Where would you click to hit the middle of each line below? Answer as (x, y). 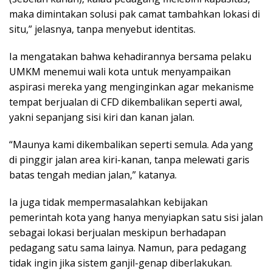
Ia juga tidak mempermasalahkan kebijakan (108, 202)
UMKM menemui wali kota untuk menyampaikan (120, 72)
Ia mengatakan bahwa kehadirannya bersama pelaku (130, 57)
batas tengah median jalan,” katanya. (93, 175)
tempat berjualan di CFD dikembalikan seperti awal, (126, 102)
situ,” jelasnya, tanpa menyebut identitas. (102, 29)
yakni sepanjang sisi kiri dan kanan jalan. (102, 117)
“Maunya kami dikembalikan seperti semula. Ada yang (131, 145)
